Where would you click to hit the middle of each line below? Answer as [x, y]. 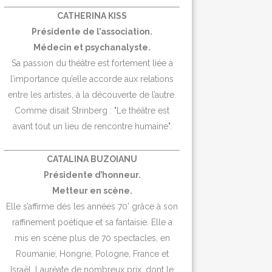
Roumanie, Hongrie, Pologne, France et [92, 253]
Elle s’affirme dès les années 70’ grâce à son [92, 206]
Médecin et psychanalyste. [92, 47]
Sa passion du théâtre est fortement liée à [92, 63]
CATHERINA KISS [92, 15]
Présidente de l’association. [92, 31]
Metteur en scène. [92, 190]
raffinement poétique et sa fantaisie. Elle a [92, 222]
